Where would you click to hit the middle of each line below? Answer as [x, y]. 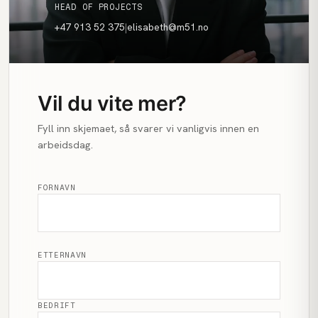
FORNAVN [57, 187]
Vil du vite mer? [112, 103]
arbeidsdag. [65, 144]
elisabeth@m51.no [168, 27]
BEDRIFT [57, 305]
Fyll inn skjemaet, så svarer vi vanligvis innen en [148, 128]
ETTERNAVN [62, 254]
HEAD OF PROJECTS [99, 7]
